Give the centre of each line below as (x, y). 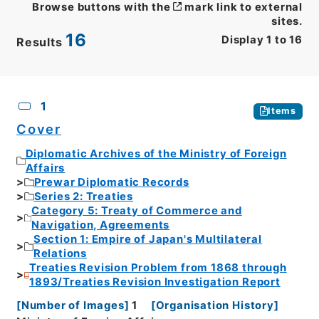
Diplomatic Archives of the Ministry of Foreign (156, 154)
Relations (60, 254)
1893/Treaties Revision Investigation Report (155, 282)
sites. (287, 21)
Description (132, 90)
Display (242, 40)
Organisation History (215, 305)
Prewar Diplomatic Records (111, 183)
